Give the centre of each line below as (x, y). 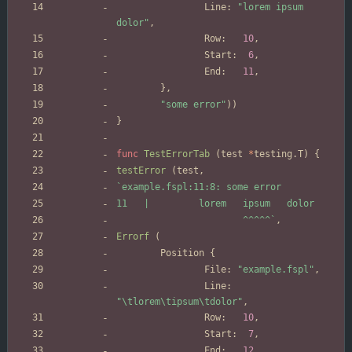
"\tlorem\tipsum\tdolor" (180, 302)
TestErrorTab (177, 154)
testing (273, 154)
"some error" (193, 105)
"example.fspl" (276, 270)
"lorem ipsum (270, 7)
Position (182, 253)
